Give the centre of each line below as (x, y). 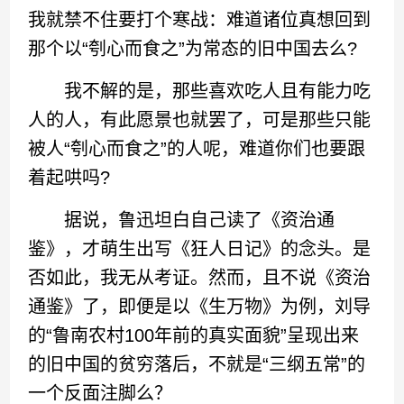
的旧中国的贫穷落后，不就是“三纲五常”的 (197, 364)
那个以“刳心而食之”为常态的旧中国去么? (193, 49)
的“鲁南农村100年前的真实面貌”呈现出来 (194, 335)
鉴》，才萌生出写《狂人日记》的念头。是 (200, 249)
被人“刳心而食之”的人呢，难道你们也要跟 (197, 149)
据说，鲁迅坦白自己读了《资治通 (182, 220)
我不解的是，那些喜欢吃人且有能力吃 (200, 91)
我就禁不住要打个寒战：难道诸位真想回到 (200, 20)
